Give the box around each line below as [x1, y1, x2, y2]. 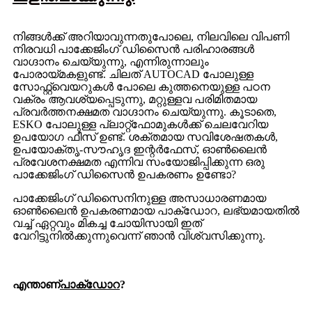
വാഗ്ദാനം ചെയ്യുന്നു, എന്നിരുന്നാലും [13, 56, 209, 68]
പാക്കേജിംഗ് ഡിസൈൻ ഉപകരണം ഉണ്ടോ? [13, 169, 236, 180]
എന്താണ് [13, 279, 60, 290]
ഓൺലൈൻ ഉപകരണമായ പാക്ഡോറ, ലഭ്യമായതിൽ [13, 205, 299, 217]
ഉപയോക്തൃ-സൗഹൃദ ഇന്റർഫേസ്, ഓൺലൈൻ [13, 143, 267, 155]
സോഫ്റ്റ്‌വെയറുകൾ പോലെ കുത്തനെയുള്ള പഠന [13, 81, 270, 93]
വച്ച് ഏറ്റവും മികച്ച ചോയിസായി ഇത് [13, 217, 202, 229]
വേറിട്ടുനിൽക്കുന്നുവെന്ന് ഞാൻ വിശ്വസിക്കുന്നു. [13, 230, 265, 242]
